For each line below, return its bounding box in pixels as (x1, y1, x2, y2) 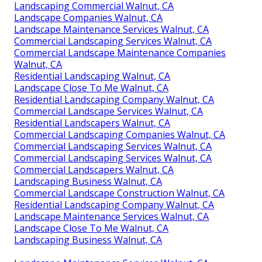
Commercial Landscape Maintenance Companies (14, 46, 226, 59)
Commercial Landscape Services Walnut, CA (14, 104, 203, 118)
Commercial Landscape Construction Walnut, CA (14, 186, 225, 199)
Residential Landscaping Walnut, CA (14, 69, 170, 82)
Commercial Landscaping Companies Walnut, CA (14, 127, 225, 141)
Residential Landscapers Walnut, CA (14, 116, 170, 129)
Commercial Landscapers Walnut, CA (14, 163, 174, 176)
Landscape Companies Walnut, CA (14, 11, 163, 24)
